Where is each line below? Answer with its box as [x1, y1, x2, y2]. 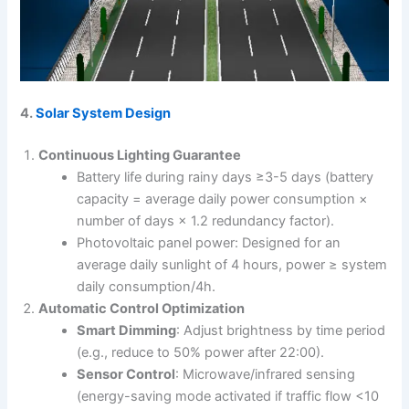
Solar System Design [33, 105, 172, 122]
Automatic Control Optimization [38, 300, 246, 318]
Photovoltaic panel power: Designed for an [77, 235, 341, 252]
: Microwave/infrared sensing [175, 366, 356, 383]
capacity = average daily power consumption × [77, 191, 369, 208]
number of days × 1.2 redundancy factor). [77, 213, 335, 230]
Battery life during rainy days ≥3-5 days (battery [77, 169, 374, 186]
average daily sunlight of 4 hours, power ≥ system [77, 257, 388, 274]
